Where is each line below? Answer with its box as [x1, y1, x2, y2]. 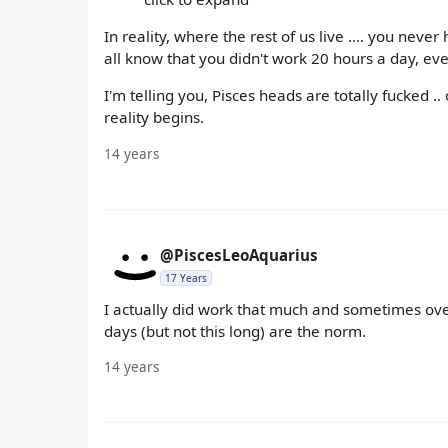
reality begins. [104, 107, 204, 128]
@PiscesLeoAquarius [160, 244, 318, 265]
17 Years [165, 270, 207, 285]
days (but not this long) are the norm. [104, 320, 366, 341]
